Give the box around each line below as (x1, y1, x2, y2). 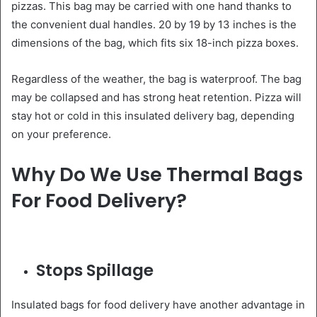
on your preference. (11, 127, 111, 141)
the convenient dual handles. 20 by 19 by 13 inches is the (11, 17, 296, 31)
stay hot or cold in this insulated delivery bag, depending (11, 108, 294, 122)
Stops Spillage (36, 259, 154, 282)
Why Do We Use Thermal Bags (11, 161, 303, 188)
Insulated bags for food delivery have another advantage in (11, 298, 305, 312)
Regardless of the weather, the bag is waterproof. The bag (11, 71, 301, 86)
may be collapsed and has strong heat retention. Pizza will (11, 90, 301, 104)
